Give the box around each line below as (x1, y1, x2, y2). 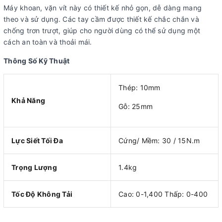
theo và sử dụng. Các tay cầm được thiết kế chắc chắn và (3, 14, 199, 23)
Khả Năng (11, 96, 45, 105)
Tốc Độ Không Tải (11, 189, 72, 198)
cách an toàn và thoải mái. (3, 37, 92, 46)
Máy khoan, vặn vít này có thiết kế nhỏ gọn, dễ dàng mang (3, 3, 202, 12)
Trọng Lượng (11, 163, 57, 171)
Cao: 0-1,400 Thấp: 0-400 (118, 189, 208, 198)
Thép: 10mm (118, 83, 163, 92)
